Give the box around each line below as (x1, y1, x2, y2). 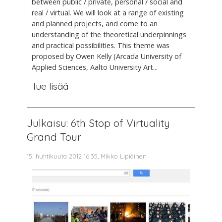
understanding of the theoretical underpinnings (32, 30, 186, 40)
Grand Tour (27, 130, 81, 143)
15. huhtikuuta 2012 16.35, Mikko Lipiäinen (27, 152, 147, 160)
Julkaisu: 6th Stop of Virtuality (27, 116, 170, 129)
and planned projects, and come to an (32, 19, 158, 29)
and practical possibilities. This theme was (32, 41, 169, 51)
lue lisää (33, 80, 68, 93)
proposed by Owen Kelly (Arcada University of (32, 52, 181, 61)
